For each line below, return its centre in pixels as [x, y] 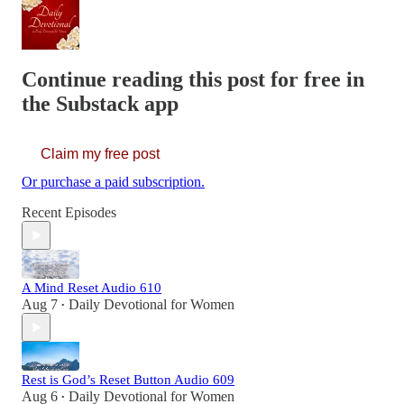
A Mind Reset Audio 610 [92, 288]
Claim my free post [100, 154]
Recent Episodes [69, 213]
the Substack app [100, 104]
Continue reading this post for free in [193, 80]
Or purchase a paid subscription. [113, 182]
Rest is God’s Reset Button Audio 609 [128, 380]
